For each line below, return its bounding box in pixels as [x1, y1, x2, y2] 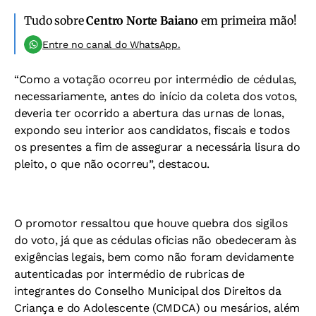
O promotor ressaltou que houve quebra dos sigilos [14, 216, 288, 230]
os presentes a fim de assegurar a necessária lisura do [14, 140, 300, 154]
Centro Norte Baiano [86, 13, 199, 28]
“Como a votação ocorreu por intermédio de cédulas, [14, 72, 296, 86]
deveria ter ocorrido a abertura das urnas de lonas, [14, 106, 284, 120]
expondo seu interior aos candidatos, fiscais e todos [14, 123, 290, 137]
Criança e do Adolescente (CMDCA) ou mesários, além [14, 300, 300, 315]
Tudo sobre [24, 13, 87, 28]
